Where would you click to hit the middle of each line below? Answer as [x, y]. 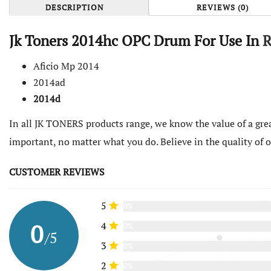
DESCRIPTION [74, 7]
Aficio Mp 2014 [66, 66]
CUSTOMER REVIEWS [57, 171]
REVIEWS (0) [223, 7]
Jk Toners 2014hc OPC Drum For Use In [136, 40]
